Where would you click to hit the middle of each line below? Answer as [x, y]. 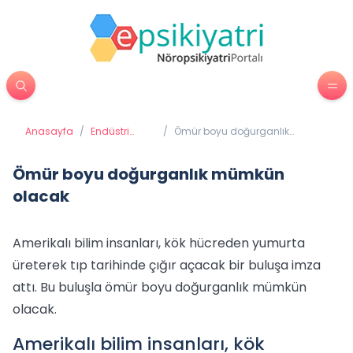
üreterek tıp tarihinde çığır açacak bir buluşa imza [167, 265]
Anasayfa [49, 131]
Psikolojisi [113, 144]
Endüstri [110, 131]
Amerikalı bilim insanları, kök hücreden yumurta [159, 243]
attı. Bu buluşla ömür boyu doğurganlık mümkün [160, 287]
